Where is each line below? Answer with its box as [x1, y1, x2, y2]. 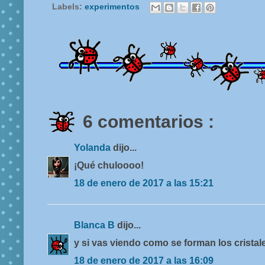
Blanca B [74, 220, 117, 231]
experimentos [85, 2, 142, 12]
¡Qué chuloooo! [74, 160, 144, 171]
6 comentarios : [83, 112, 214, 132]
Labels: [52, 2, 85, 12]
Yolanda [74, 143, 113, 153]
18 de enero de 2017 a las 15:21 [74, 178, 214, 189]
